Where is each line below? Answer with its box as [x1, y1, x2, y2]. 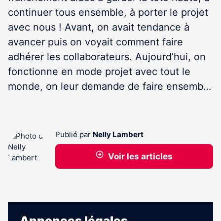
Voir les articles [108, 151, 173, 161]
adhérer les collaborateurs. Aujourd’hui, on [8, 51, 206, 63]
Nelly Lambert [93, 130, 144, 139]
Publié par [55, 130, 93, 139]
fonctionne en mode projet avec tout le [8, 66, 190, 77]
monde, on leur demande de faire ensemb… [8, 80, 211, 92]
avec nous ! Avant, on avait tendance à [8, 21, 189, 33]
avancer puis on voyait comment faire [8, 36, 183, 48]
